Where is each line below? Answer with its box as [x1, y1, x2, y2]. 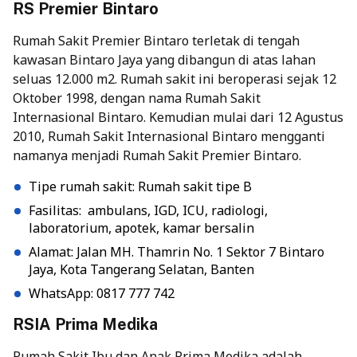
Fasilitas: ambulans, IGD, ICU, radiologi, [29, 202, 268, 220]
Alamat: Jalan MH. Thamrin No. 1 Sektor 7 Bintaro [29, 243, 324, 261]
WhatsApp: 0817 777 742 [29, 284, 175, 303]
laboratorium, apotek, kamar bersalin [29, 219, 254, 237]
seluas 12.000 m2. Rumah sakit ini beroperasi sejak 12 [13, 70, 336, 88]
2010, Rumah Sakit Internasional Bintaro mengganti [13, 127, 325, 146]
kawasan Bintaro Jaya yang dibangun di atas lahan [13, 51, 316, 69]
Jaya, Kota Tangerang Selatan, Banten [29, 261, 254, 279]
